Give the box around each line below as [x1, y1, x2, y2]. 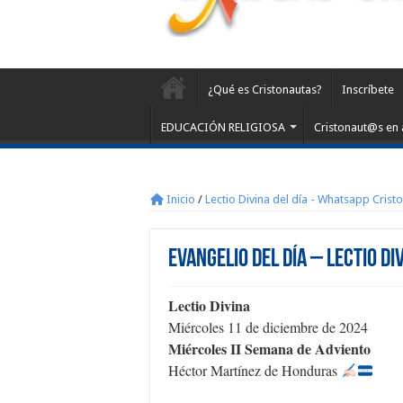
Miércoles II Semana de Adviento [168, 338, 371, 359]
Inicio [164, 193, 195, 206]
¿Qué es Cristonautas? [208, 83, 322, 96]
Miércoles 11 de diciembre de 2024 [168, 318, 368, 336]
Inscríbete [342, 83, 394, 96]
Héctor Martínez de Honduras [168, 361, 341, 380]
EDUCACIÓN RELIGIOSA [161, 121, 285, 134]
